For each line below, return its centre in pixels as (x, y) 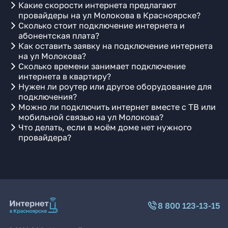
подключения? (48, 97)
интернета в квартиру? (65, 76)
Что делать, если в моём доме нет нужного (105, 127)
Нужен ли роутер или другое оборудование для (115, 87)
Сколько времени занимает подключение (102, 66)
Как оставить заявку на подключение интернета (116, 46)
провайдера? (45, 137)
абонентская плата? (59, 36)
